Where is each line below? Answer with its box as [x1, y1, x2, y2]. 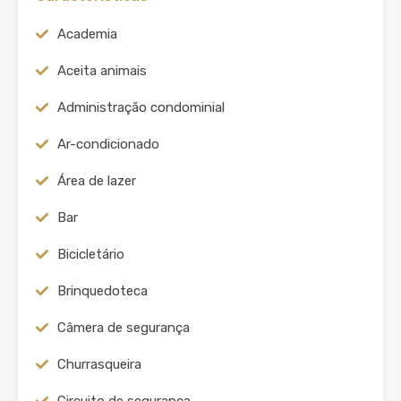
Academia [57, 26, 117, 42]
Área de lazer [57, 173, 136, 189]
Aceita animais [57, 63, 147, 79]
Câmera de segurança [57, 320, 190, 336]
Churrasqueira [57, 356, 141, 372]
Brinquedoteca [57, 283, 148, 299]
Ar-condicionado [57, 136, 159, 152]
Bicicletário [57, 246, 124, 262]
